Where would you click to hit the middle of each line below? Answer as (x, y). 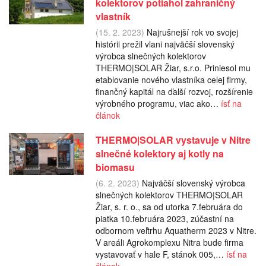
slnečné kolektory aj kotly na (159, 153)
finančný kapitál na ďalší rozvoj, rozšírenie (174, 91)
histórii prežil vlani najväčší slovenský (165, 44)
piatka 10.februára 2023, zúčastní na (164, 218)
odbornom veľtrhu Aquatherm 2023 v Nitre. (176, 230)
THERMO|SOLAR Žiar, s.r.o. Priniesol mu (173, 67)
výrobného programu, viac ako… (158, 103)
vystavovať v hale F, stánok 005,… (161, 254)
